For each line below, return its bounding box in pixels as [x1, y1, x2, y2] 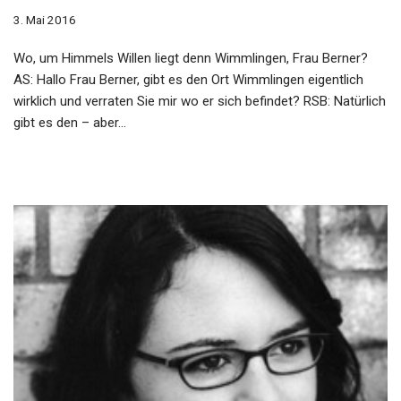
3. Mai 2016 [13, 13, 76, 28]
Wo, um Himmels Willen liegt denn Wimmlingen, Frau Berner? [13, 50, 368, 67]
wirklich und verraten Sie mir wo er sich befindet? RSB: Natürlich [13, 93, 386, 110]
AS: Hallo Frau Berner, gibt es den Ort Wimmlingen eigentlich [13, 72, 363, 89]
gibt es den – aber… [13, 115, 130, 132]
